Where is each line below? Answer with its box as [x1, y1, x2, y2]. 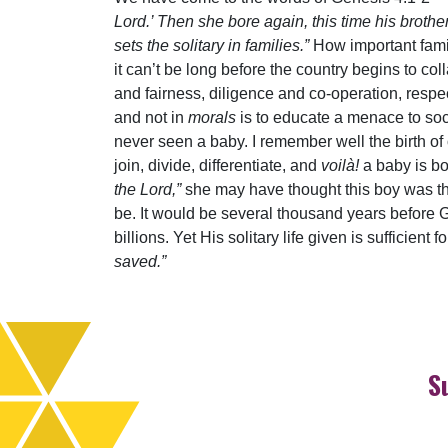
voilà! [321, 156, 359, 174]
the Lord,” [114, 180, 181, 198]
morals [188, 108, 236, 126]
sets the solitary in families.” [114, 36, 309, 54]
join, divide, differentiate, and [114, 156, 321, 174]
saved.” [114, 252, 166, 270]
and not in [114, 108, 188, 126]
